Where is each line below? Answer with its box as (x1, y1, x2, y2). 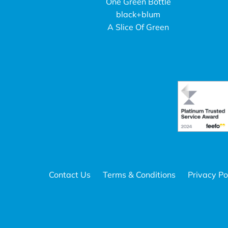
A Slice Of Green (107, 21, 169, 32)
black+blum (116, 9, 161, 20)
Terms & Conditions (103, 169, 176, 180)
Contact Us (49, 169, 91, 180)
